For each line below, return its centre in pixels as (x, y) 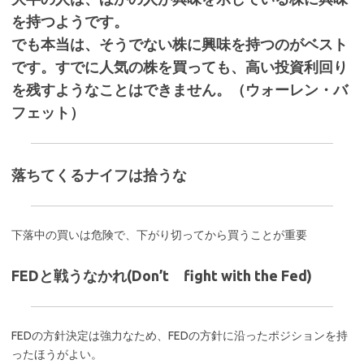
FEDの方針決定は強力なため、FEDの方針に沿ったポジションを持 (180, 336)
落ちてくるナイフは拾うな (99, 175)
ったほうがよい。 (57, 354)
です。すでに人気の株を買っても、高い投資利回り (180, 67)
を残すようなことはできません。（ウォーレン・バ (180, 89)
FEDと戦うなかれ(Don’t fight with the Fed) (162, 275)
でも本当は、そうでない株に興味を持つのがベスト (180, 44)
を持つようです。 (70, 21)
